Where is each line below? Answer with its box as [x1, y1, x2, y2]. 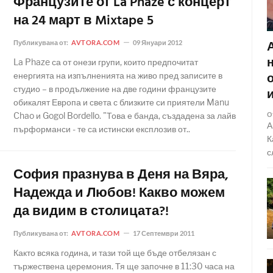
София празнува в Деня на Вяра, [13, 165, 229, 186]
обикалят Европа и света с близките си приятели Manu [13, 97, 229, 107]
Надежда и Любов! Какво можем [13, 183, 225, 204]
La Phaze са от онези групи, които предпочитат [13, 57, 198, 67]
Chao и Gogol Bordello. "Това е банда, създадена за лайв [13, 110, 236, 121]
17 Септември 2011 [132, 229, 194, 237]
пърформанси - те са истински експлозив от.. [13, 124, 190, 134]
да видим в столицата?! [13, 201, 169, 222]
